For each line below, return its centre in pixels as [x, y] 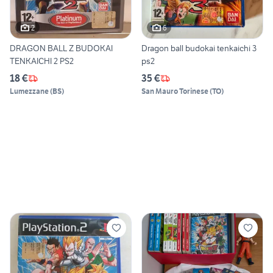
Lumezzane [29, 91]
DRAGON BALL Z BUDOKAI [61, 48]
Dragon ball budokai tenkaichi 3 [199, 48]
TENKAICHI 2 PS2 [67, 61]
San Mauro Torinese [175, 91]
